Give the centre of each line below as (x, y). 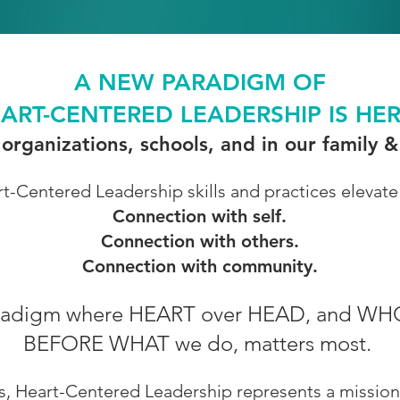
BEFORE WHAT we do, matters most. (200, 343)
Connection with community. (200, 266)
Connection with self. (200, 216)
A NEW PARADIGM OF (200, 83)
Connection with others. (200, 241)
